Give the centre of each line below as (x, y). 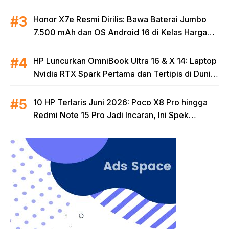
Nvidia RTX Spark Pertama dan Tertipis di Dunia (124, 74)
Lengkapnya (57, 128)
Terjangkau (55, 45)
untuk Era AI (56, 87)
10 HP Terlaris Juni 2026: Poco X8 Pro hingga (120, 102)
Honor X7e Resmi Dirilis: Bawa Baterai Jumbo (120, 20)
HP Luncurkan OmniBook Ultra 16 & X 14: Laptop (125, 61)
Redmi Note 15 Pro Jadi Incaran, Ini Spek (111, 115)
